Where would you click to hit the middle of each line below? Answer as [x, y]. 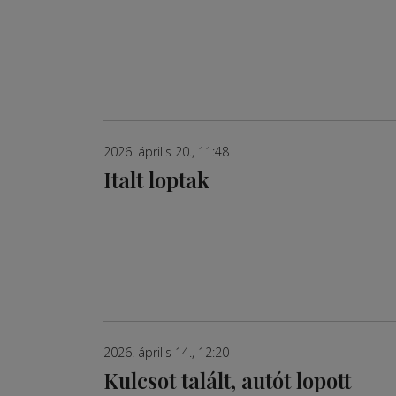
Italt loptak [156, 179]
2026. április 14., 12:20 [166, 353]
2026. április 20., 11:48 [166, 152]
